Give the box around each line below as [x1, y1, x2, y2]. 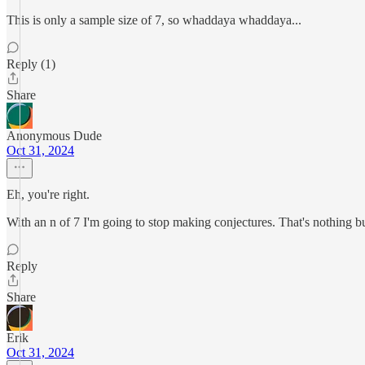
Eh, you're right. [7, 187, 90, 201]
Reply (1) [7, 57, 55, 71]
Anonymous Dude [7, 129, 102, 143]
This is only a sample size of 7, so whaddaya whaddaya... [7, 13, 301, 27]
